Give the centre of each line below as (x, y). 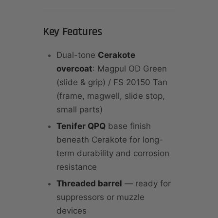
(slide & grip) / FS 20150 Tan (112, 82)
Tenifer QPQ (81, 126)
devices (72, 211)
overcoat (74, 69)
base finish (128, 126)
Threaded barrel (89, 184)
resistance (77, 167)
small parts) (80, 110)
